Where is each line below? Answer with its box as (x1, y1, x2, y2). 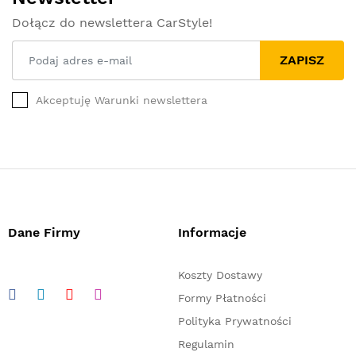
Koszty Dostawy (178, 268, 262, 281)
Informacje (178, 224, 246, 240)
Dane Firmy (8, 224, 80, 240)
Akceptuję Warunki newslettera (36, 93, 207, 106)
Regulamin (178, 337, 234, 350)
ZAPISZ (280, 52, 324, 68)
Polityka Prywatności (178, 314, 292, 327)
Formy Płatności (178, 291, 266, 304)
